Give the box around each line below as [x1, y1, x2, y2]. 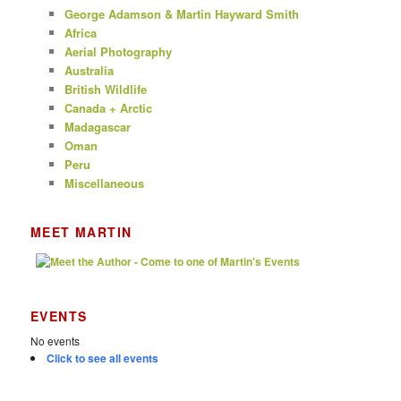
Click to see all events [47, 349, 159, 366]
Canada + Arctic [64, 98, 152, 116]
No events [30, 332, 81, 348]
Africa [64, 23, 97, 41]
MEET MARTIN [30, 223, 132, 242]
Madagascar [64, 117, 131, 135]
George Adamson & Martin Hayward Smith [64, 4, 299, 22]
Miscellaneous [64, 174, 144, 192]
